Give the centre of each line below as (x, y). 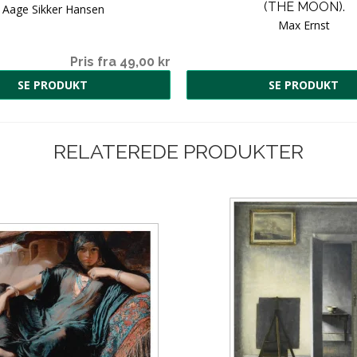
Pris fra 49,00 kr (120, 61)
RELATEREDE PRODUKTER (178, 151)
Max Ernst (304, 25)
